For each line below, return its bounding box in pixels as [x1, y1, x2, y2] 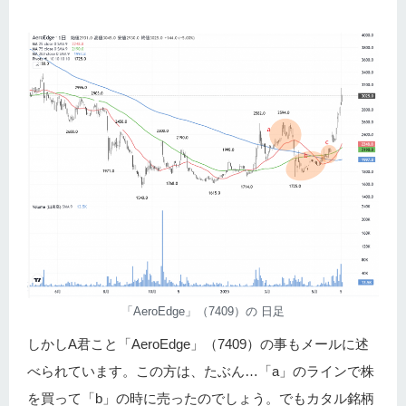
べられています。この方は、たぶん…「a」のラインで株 [27, 363, 374, 380]
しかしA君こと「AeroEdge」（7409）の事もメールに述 [27, 336, 369, 353]
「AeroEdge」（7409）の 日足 [121, 304, 285, 319]
